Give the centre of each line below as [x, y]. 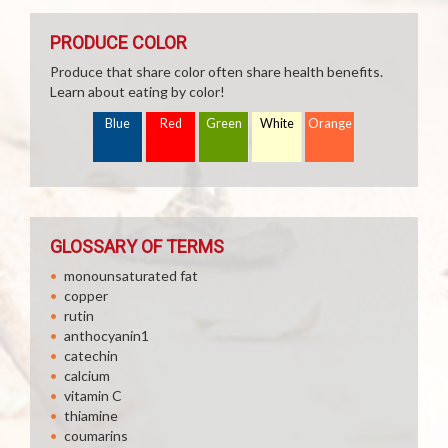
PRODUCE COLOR [118, 42]
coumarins [96, 435]
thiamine [91, 415]
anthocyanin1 [106, 335]
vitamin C [93, 395]
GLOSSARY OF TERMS [137, 246]
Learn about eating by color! [137, 91]
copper [86, 295]
